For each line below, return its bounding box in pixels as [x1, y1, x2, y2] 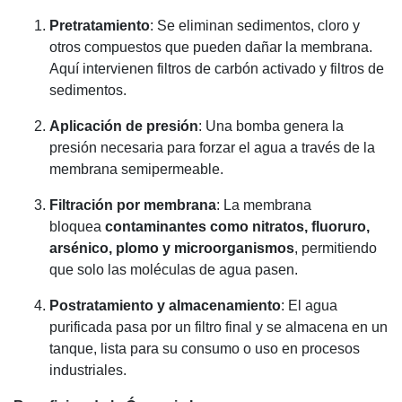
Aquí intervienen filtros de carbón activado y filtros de [49, 60, 384, 76]
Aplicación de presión [49, 118, 198, 134]
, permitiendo [294, 240, 377, 256]
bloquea [49, 218, 105, 234]
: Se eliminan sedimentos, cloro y [150, 17, 360, 33]
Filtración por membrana [49, 197, 216, 213]
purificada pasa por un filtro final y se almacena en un [49, 319, 388, 335]
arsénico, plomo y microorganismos [49, 240, 294, 256]
